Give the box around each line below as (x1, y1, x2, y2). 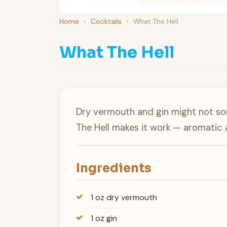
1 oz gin (90, 213, 117, 224)
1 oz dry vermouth (90, 192, 157, 203)
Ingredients (76, 160, 152, 176)
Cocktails (90, 17, 122, 26)
